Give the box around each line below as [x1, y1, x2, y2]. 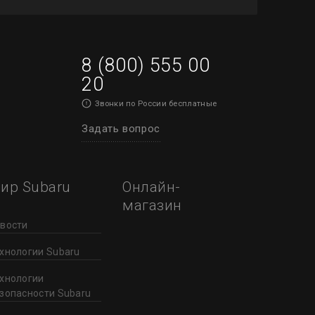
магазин [122, 196, 182, 214]
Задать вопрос [82, 122, 160, 135]
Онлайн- [122, 178, 181, 195]
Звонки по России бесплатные [95, 98, 217, 108]
